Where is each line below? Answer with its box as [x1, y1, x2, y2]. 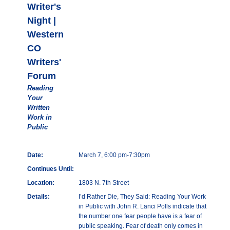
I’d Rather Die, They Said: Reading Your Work [78, 193, 206, 201]
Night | [27, 15, 56, 26]
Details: [27, 193, 50, 201]
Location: [27, 179, 54, 187]
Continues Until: [27, 165, 74, 173]
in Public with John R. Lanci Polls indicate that [78, 203, 206, 210]
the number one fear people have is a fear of [78, 213, 202, 220]
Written [27, 104, 50, 112]
